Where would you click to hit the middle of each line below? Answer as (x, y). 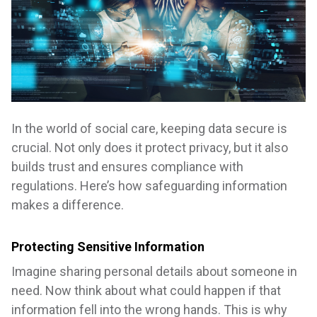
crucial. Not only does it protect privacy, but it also (150, 148)
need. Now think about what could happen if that (146, 291)
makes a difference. (68, 205)
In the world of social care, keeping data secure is (149, 129)
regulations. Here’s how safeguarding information (149, 186)
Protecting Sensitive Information (108, 247)
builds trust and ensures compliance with (127, 167)
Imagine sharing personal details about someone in (154, 272)
